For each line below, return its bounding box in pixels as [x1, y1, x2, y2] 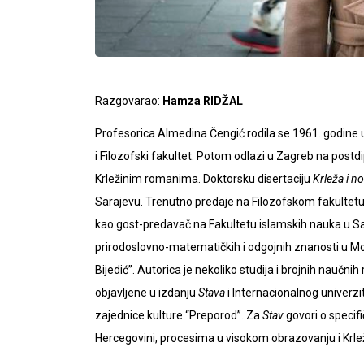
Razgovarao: [95, 93, 160, 107]
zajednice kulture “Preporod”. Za [95, 308, 262, 322]
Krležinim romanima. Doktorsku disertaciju [95, 171, 313, 185]
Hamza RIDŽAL [160, 93, 243, 107]
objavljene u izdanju [95, 285, 198, 299]
